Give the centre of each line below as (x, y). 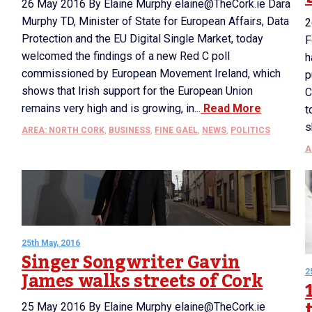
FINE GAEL (176, 130)
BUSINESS (130, 130)
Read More (231, 108)
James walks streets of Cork (142, 282)
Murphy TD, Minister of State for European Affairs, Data (155, 21)
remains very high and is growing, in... (111, 108)
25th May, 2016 (51, 243)
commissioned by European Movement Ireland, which (151, 73)
